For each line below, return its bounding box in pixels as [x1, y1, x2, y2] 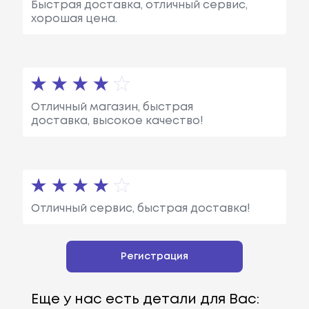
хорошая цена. [30, 14, 117, 25]
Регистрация [121, 252, 188, 261]
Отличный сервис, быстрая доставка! [30, 203, 250, 214]
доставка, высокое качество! [30, 115, 203, 126]
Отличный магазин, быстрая [30, 101, 193, 112]
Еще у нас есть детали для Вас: [30, 292, 259, 306]
